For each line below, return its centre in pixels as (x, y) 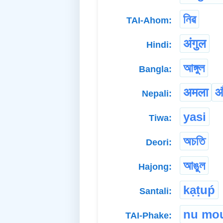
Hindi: (159, 45)
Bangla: (155, 69)
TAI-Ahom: (149, 20)
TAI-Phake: (149, 215)
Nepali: (157, 93)
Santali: (156, 191)
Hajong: (155, 167)
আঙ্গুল (194, 68)
